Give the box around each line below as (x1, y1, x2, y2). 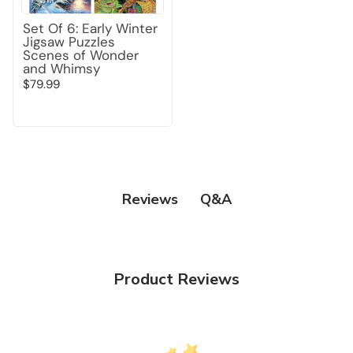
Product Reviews (113, 268, 240, 290)
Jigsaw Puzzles (23, 32, 115, 50)
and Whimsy (23, 59, 100, 77)
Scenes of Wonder (23, 46, 139, 64)
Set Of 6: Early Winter (23, 19, 158, 37)
